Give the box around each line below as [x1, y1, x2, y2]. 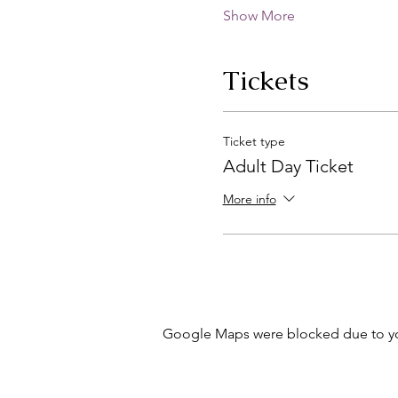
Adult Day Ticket [222, 155, 354, 177]
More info [222, 191, 276, 208]
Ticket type [222, 133, 285, 149]
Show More [222, 7, 295, 24]
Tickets [222, 63, 309, 98]
